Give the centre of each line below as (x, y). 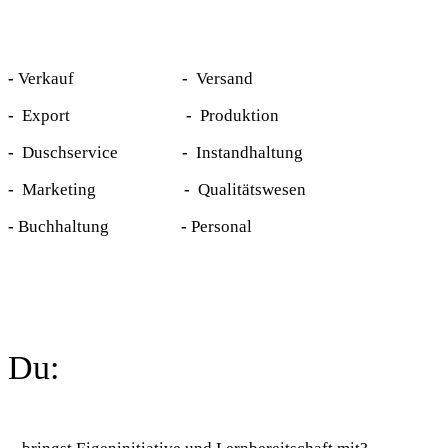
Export (98, 116)
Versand (224, 79)
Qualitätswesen (250, 190)
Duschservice (94, 153)
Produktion (237, 116)
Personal (219, 227)
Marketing (95, 190)
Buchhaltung (91, 227)
